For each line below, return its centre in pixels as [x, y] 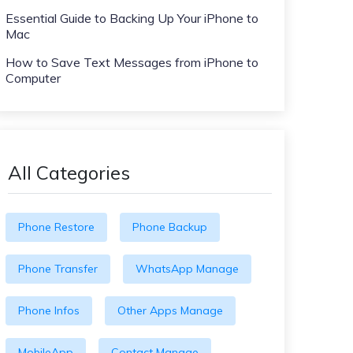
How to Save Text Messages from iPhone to [132, 62]
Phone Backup [170, 227]
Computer [33, 78]
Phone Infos [49, 310]
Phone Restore [56, 227]
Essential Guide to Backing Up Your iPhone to [132, 18]
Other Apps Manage [170, 310]
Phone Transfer [58, 269]
